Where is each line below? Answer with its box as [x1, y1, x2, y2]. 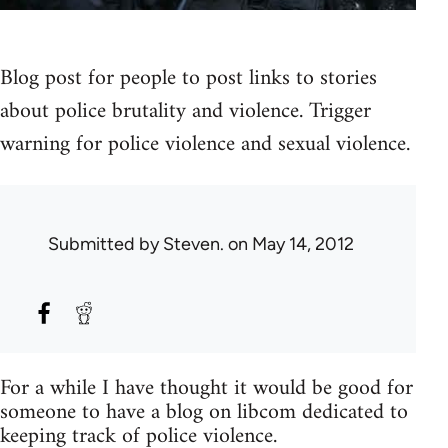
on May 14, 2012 [224, 233, 354, 256]
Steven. [163, 233, 224, 256]
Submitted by [48, 233, 163, 256]
